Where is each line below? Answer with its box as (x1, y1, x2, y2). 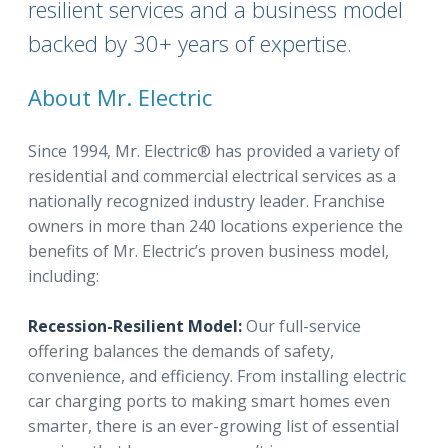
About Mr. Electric (28, 82, 212, 112)
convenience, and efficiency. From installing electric (28, 365, 406, 387)
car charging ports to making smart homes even (28, 390, 390, 412)
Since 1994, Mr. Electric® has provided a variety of (28, 140, 400, 162)
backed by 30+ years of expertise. (28, 28, 352, 58)
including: (28, 265, 99, 287)
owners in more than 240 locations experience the (28, 215, 403, 237)
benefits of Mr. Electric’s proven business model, (28, 240, 389, 262)
